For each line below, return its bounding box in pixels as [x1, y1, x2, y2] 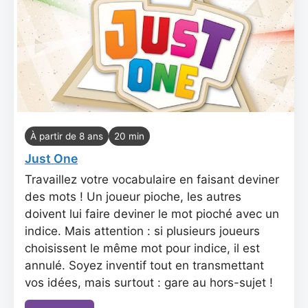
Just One [25, 151, 78, 166]
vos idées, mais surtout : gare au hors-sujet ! [25, 276, 273, 289]
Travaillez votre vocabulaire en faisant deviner [25, 173, 279, 186]
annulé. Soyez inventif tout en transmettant [25, 258, 264, 272]
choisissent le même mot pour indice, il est [25, 241, 260, 255]
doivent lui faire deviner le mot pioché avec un [25, 207, 279, 221]
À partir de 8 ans [30, 131, 103, 142]
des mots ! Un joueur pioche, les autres [25, 190, 241, 203]
